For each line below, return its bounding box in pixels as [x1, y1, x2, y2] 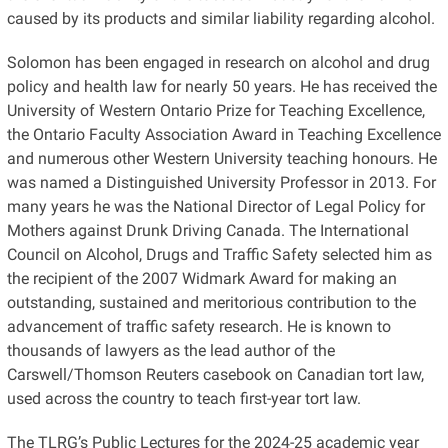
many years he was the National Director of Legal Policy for [6, 196, 425, 216]
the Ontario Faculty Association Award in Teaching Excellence [6, 124, 441, 144]
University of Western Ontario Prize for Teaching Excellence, [6, 100, 425, 120]
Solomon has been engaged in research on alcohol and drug [6, 52, 430, 72]
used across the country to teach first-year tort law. [6, 388, 361, 408]
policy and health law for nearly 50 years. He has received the [6, 76, 437, 96]
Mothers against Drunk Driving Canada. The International [6, 220, 409, 240]
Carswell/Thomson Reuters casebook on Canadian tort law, [6, 364, 424, 384]
